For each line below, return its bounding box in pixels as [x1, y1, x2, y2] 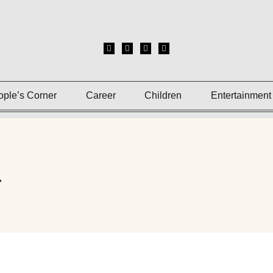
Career [85, 90, 116, 101]
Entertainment [210, 90, 271, 101]
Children [144, 90, 182, 101]
